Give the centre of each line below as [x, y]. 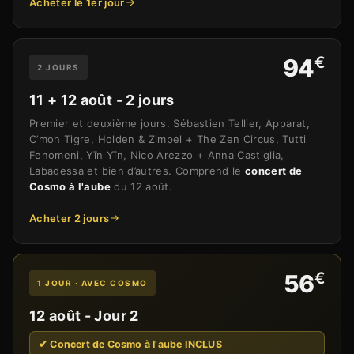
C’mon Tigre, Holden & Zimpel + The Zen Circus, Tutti [168, 139]
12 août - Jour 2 [84, 316]
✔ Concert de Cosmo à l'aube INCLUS [130, 345]
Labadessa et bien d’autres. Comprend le [137, 171]
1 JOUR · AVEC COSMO [92, 283]
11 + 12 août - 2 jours [102, 100]
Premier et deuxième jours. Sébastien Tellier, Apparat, [169, 124]
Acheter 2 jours [70, 218]
